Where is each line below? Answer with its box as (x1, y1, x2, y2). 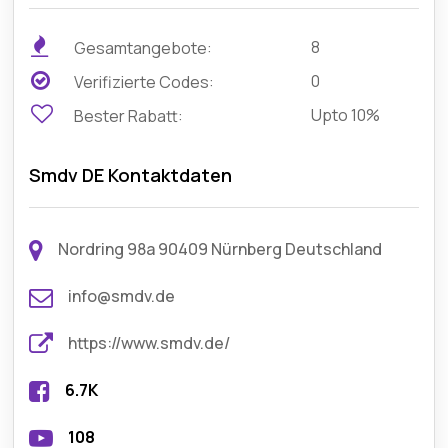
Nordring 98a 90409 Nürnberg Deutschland (58, 238, 383, 260)
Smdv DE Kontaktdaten (29, 163, 233, 187)
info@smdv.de (68, 285, 176, 307)
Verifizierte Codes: (71, 71, 215, 93)
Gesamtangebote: (71, 37, 213, 59)
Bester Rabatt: (71, 105, 184, 127)
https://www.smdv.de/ (68, 332, 231, 354)
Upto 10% (311, 104, 381, 126)
